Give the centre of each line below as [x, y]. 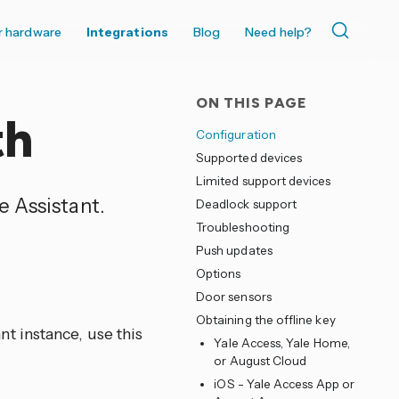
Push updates [234, 250]
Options [218, 273]
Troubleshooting [243, 227]
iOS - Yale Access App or [285, 384]
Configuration [236, 134]
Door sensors [233, 297]
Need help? [278, 32]
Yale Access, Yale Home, [282, 343]
